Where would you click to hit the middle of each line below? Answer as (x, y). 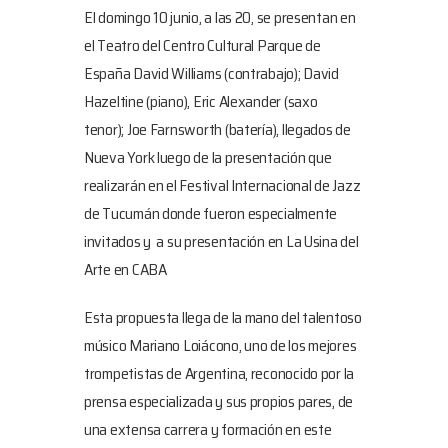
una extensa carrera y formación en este (208, 429)
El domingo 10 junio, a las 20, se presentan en (220, 17)
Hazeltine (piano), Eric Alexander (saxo (201, 101)
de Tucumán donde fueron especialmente (211, 213)
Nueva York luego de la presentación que (208, 157)
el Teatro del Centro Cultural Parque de (202, 45)
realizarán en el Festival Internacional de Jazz (222, 185)
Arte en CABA (125, 269)
